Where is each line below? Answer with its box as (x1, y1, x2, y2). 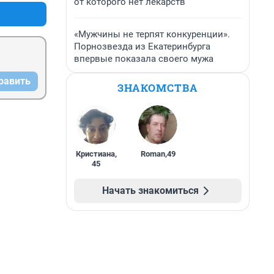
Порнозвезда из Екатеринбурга (74, 41, 210, 52)
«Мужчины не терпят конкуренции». (74, 29, 230, 40)
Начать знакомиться (102, 185, 199, 196)
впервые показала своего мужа (74, 53, 213, 64)
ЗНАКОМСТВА (117, 81, 198, 95)
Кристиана (75, 149, 115, 158)
